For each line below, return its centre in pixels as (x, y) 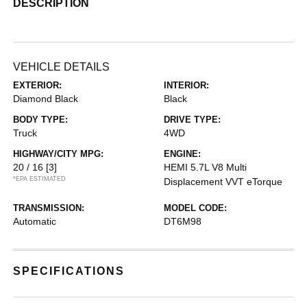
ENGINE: (182, 154)
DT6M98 (183, 222)
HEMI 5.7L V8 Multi (205, 168)
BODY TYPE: (41, 120)
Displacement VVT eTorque (223, 182)
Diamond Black (46, 99)
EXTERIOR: (38, 86)
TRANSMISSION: (49, 208)
